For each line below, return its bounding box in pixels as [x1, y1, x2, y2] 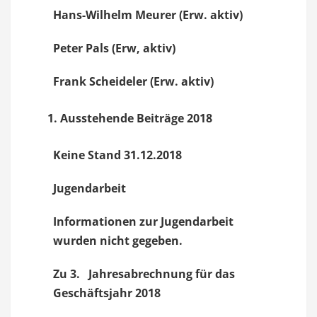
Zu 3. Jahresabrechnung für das [53, 266, 235, 282]
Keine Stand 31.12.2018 [53, 147, 182, 163]
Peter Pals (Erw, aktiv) [53, 40, 175, 56]
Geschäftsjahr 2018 [53, 285, 161, 301]
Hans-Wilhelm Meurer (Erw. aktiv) [53, 7, 243, 23]
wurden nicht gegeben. [53, 233, 183, 248]
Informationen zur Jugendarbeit [53, 214, 234, 229]
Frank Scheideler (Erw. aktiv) [53, 74, 214, 89]
